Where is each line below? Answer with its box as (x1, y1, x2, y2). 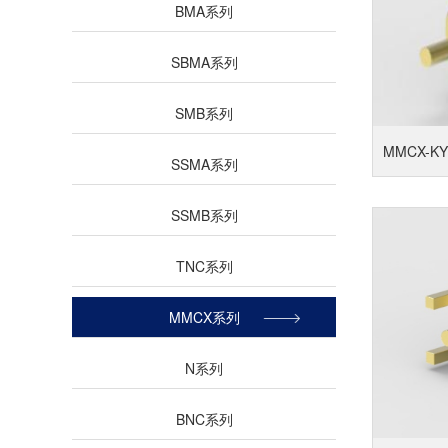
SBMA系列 (170, 52, 238, 72)
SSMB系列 (170, 205, 238, 225)
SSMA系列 (170, 154, 238, 174)
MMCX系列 (168, 307, 240, 327)
